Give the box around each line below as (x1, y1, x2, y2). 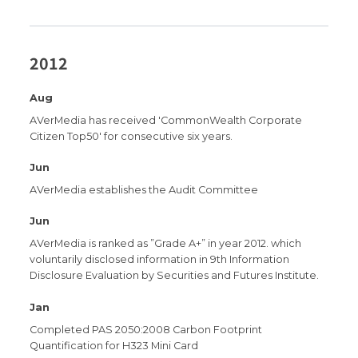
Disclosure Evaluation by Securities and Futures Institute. (30, 269, 320, 282)
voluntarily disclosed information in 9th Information (30, 253, 290, 266)
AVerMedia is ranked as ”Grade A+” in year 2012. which (30, 237, 302, 250)
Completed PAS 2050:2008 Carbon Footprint (30, 323, 263, 336)
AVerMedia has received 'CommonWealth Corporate (30, 113, 303, 126)
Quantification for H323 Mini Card (30, 339, 199, 352)
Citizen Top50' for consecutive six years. (30, 129, 233, 142)
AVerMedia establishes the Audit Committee (30, 183, 259, 196)
